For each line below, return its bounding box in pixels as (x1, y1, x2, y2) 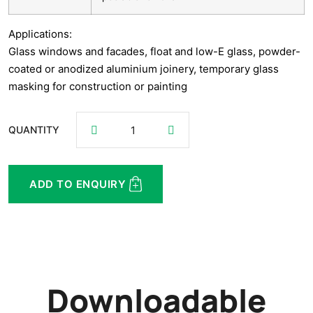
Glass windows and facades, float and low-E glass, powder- (8, 45, 300, 59)
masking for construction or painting (8, 80, 187, 94)
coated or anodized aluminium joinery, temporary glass (8, 62, 279, 76)
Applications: (8, 27, 72, 41)
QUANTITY (8, 124, 59, 136)
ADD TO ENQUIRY (29, 177, 126, 191)
